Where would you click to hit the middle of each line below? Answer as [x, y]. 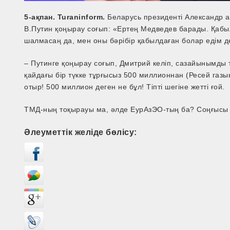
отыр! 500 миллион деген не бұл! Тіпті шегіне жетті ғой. [124, 87]
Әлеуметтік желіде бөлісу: [81, 132]
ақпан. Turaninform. [70, 17]
